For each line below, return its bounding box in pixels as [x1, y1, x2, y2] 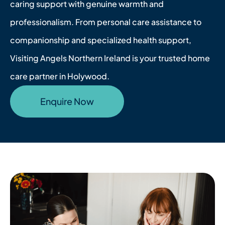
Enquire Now [40, 95, 94, 107]
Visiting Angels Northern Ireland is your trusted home [10, 52, 210, 63]
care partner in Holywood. [10, 70, 109, 81]
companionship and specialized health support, [10, 34, 191, 45]
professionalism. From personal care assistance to [10, 16, 201, 27]
